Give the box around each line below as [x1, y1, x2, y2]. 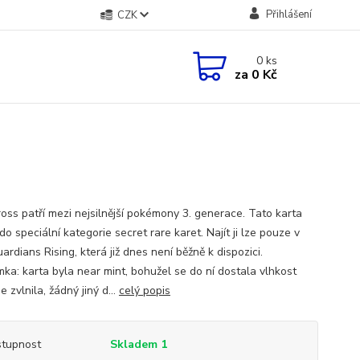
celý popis [118, 283, 170, 298]
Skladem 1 [109, 337, 170, 352]
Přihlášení [265, 7, 312, 22]
